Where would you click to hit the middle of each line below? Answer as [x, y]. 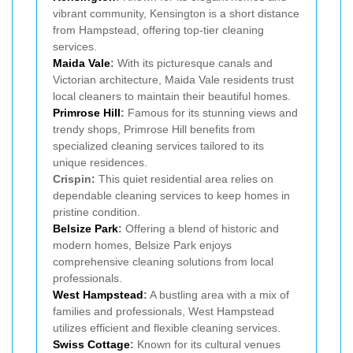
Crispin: [74, 178]
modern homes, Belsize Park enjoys [142, 245]
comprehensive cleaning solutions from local [163, 261]
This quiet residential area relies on [184, 178]
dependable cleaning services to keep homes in [171, 195]
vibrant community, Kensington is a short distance [176, 13]
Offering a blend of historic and [201, 228]
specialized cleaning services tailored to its [158, 145]
